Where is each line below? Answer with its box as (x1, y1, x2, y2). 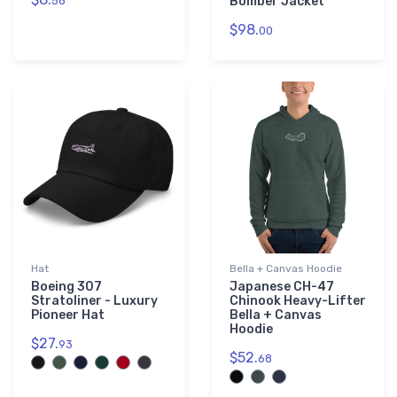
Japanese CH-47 (230, 279, 334, 295)
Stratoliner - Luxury (31, 293, 158, 309)
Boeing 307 (31, 279, 102, 295)
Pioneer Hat (31, 307, 105, 323)
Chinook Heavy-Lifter (230, 293, 366, 309)
